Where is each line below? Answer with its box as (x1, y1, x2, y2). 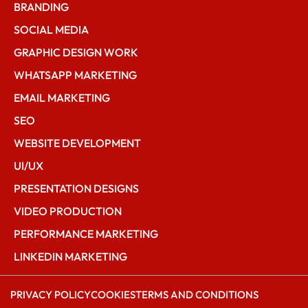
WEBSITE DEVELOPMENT (14, 135, 141, 150)
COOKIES (91, 287, 135, 301)
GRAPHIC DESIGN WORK (14, 45, 138, 59)
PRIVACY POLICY (10, 287, 91, 301)
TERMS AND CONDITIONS (135, 287, 258, 301)
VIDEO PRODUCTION (14, 203, 122, 218)
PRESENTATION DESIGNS (14, 181, 139, 195)
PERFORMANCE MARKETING (14, 226, 158, 241)
